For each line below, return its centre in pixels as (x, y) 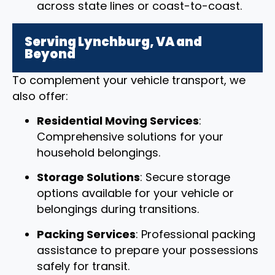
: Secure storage (185, 177)
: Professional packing (196, 234)
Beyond (50, 54)
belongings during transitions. (118, 209)
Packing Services (86, 234)
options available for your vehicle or (135, 193)
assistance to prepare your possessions (148, 250)
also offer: (40, 96)
